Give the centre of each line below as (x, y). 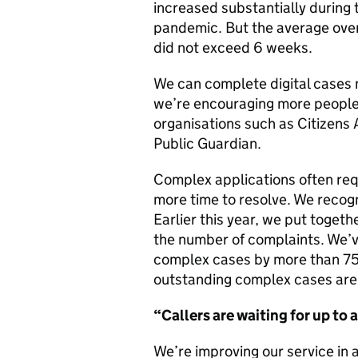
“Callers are (194, 315)
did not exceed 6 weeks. (233, 48)
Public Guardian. (207, 143)
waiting (262, 315)
